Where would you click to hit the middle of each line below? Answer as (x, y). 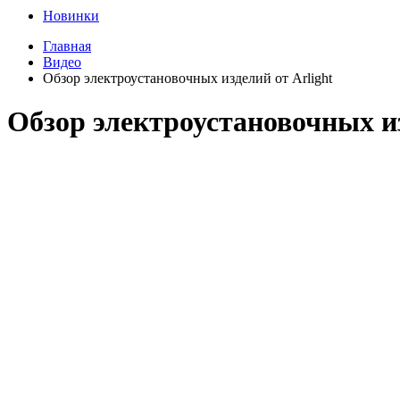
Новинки (71, 16)
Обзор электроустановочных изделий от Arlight (187, 78)
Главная (67, 46)
